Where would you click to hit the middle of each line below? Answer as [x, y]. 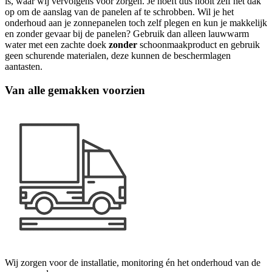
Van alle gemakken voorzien [75, 90]
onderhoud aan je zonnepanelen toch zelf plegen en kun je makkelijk [136, 23]
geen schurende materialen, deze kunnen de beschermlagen [118, 56]
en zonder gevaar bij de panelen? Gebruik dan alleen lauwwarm [127, 34]
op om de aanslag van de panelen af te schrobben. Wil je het [119, 12]
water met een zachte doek [57, 45]
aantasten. [24, 67]
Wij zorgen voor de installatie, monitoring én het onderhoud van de [133, 262]
